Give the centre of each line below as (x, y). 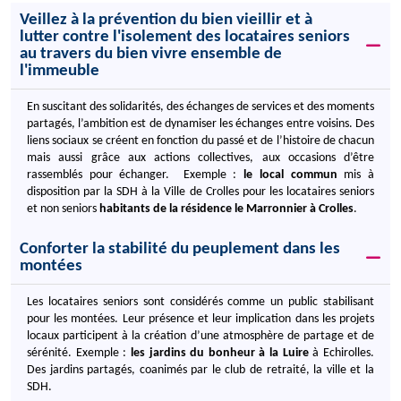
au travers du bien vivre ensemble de (151, 54)
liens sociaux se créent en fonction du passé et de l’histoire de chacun (200, 141)
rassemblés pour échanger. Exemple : (136, 175)
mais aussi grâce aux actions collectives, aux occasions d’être (200, 158)
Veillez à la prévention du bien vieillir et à (166, 20)
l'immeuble (60, 71)
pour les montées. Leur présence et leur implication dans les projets (200, 319)
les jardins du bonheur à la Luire (222, 353)
